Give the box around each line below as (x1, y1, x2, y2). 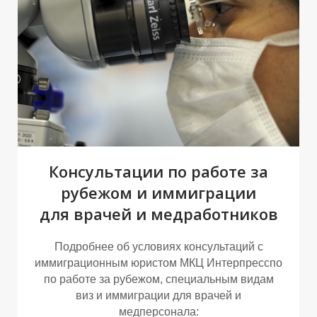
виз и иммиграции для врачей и (76, 289, 241, 301)
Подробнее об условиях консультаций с (54, 240, 263, 253)
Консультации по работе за (49, 160, 268, 182)
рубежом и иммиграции (61, 181, 256, 203)
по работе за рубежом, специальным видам (43, 272, 274, 285)
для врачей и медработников (39, 202, 278, 224)
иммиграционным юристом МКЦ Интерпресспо (35, 256, 282, 269)
